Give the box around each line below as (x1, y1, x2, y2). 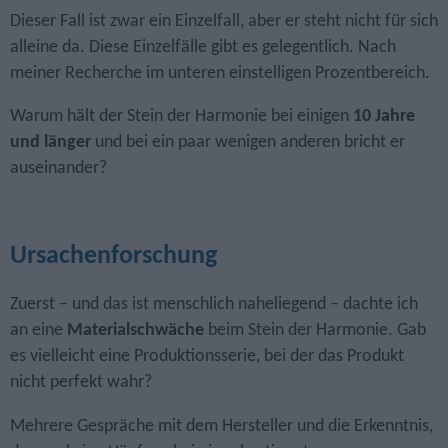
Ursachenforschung (10, 243, 217, 271)
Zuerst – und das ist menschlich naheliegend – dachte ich (10, 296, 418, 314)
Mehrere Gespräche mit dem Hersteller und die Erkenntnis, (10, 417, 433, 435)
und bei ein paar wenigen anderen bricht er (91, 134, 405, 152)
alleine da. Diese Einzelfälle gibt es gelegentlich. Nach (10, 38, 396, 56)
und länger (10, 134, 91, 152)
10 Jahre (353, 108, 415, 126)
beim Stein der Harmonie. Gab (204, 322, 426, 340)
